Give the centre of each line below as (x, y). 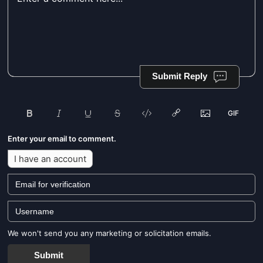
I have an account (50, 159)
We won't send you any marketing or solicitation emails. (109, 233)
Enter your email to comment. (62, 138)
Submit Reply (180, 76)
